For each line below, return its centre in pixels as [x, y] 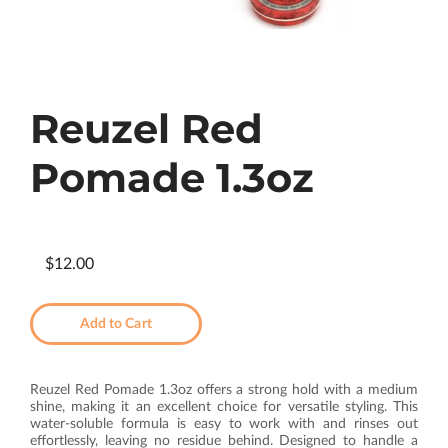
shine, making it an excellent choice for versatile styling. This [224, 406]
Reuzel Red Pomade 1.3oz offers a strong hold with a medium [224, 389]
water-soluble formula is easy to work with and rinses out [224, 423]
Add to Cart [115, 323]
